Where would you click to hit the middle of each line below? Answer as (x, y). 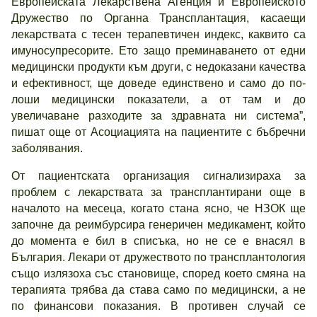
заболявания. (47, 148)
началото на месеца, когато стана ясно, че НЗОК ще (158, 208)
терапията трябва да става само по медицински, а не (158, 290)
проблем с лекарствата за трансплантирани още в (158, 192)
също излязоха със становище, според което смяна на (158, 273)
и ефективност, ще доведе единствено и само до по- (158, 83)
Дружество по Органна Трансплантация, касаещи (158, 18)
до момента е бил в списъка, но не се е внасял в (158, 241)
